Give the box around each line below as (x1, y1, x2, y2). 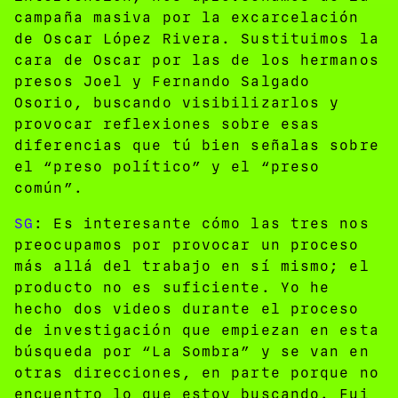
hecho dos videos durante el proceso (14, 299, 360, 317)
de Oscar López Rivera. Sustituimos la (14, 29, 379, 47)
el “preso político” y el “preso (14, 157, 321, 175)
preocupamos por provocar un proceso (14, 235, 360, 253)
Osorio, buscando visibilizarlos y (14, 93, 340, 111)
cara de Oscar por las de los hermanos (14, 51, 379, 68)
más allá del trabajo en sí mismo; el (14, 257, 370, 275)
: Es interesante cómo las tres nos (34, 214, 370, 232)
